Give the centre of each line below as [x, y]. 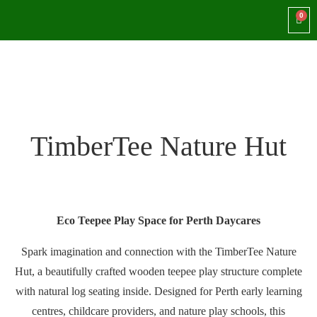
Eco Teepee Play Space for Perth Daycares [158, 220]
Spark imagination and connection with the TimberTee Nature [158, 252]
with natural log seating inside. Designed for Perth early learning [158, 291]
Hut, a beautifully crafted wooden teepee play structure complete [158, 271]
